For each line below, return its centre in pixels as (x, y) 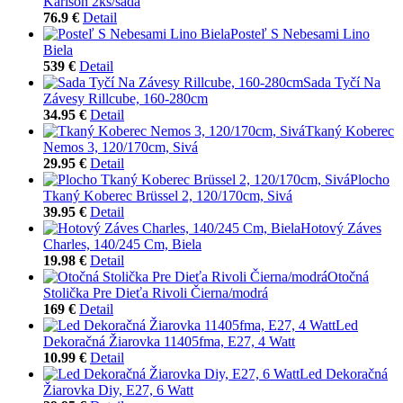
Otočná (348, 276)
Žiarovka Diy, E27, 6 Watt (118, 390)
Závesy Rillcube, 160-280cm (125, 98)
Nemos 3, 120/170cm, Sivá (121, 147)
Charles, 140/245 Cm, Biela (122, 244)
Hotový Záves (341, 228)
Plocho (370, 179)
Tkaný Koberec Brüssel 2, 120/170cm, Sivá (168, 195)
